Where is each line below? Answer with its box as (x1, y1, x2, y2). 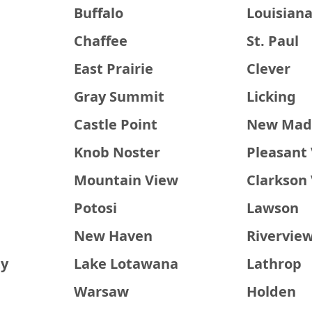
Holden (247, 282, 297, 301)
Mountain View (73, 171, 178, 189)
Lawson (247, 198, 299, 217)
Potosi (73, 198, 117, 217)
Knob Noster (73, 143, 160, 162)
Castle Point (73, 115, 157, 134)
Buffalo (73, 3, 123, 22)
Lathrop (247, 254, 302, 273)
